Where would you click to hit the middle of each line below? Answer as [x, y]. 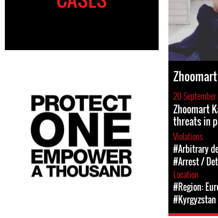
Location [187, 174]
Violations [189, 136]
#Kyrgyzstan [195, 200]
